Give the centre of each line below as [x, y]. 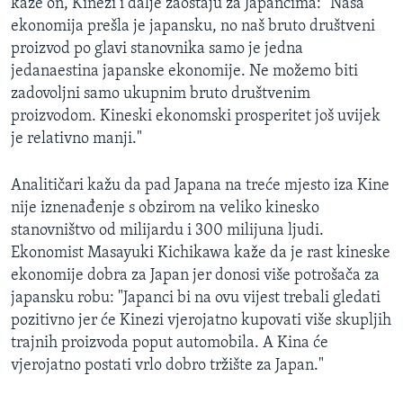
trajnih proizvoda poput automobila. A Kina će [170, 344]
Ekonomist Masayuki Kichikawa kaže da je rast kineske [201, 254]
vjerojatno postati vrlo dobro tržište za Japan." [167, 366]
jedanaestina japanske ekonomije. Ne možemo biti [184, 72]
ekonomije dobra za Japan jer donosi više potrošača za [195, 276]
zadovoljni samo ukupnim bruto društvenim [161, 94]
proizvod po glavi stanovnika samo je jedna [157, 49]
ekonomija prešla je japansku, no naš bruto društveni [193, 27]
